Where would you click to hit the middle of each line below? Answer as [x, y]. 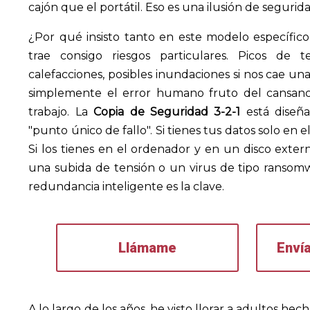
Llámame [147, 248]
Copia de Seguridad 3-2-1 [167, 112]
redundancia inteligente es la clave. [127, 186]
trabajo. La [61, 112]
